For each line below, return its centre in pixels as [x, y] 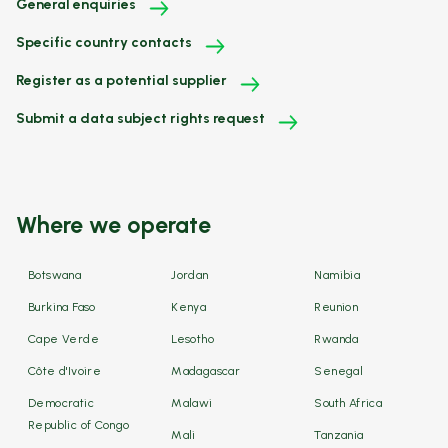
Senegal [339, 371]
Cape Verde [63, 339]
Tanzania [339, 435]
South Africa [348, 403]
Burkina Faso [62, 307]
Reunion [336, 307]
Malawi [192, 403]
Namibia [337, 275]
